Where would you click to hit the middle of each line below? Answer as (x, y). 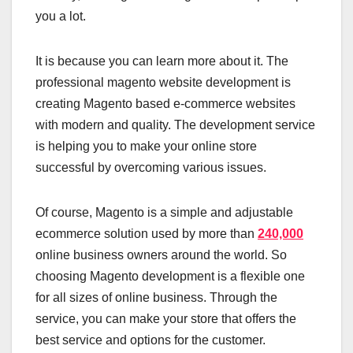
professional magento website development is (163, 83)
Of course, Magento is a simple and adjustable (164, 213)
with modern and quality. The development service (175, 125)
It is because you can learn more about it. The (162, 61)
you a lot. (62, 17)
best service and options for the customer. (152, 340)
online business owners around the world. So (161, 255)
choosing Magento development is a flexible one (170, 277)
